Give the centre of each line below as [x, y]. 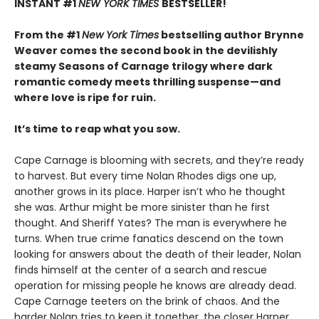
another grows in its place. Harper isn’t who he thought [150, 192]
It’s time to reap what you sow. [97, 129]
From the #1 [48, 35]
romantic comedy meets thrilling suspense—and [147, 82]
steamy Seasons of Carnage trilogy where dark [143, 67]
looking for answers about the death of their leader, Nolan [158, 255]
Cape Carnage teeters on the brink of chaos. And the [147, 302]
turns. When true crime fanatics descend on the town [149, 239]
